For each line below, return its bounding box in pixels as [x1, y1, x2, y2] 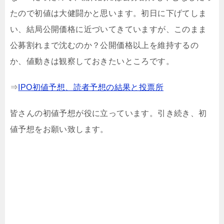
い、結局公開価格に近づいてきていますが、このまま [10, 24, 207, 33]
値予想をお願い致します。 [10, 124, 108, 133]
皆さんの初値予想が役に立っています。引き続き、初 [10, 108, 207, 117]
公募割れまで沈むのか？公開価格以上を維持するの [10, 40, 199, 49]
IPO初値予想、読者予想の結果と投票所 [18, 82, 164, 91]
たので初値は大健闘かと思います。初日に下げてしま [10, 8, 207, 17]
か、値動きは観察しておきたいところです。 [10, 56, 174, 65]
